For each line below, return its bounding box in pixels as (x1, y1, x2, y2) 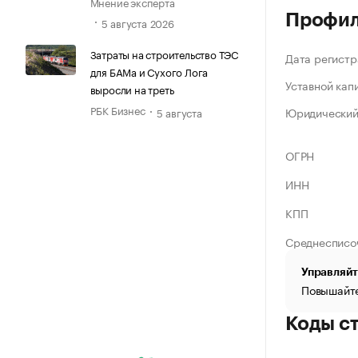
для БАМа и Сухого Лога (89, 62, 209, 79)
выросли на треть (89, 80, 174, 97)
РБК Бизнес (89, 101, 145, 117)
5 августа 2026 (101, 14, 174, 30)
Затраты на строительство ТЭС (89, 45, 238, 62)
